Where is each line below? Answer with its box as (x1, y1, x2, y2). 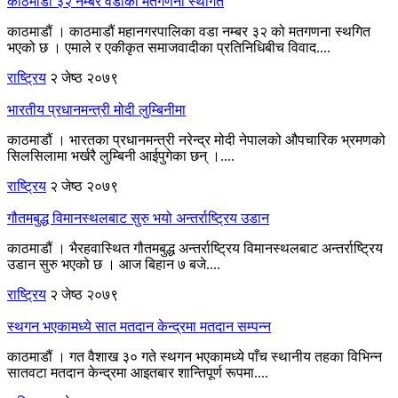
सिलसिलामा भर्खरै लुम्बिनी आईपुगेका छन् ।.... (7, 147, 235, 163)
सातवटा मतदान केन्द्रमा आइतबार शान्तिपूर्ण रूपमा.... (7, 364, 268, 380)
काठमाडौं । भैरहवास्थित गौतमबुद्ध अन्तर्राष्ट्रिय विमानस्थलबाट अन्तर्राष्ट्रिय (7, 240, 383, 256)
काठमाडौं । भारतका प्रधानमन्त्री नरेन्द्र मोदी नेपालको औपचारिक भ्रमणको (7, 131, 386, 147)
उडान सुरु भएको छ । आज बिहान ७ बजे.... (7, 256, 220, 272)
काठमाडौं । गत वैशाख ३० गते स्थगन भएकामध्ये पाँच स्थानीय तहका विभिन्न (7, 348, 382, 364)
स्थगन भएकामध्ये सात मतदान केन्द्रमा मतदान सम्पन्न (7, 318, 271, 334)
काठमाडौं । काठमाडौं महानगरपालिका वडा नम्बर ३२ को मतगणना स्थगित (7, 23, 370, 39)
